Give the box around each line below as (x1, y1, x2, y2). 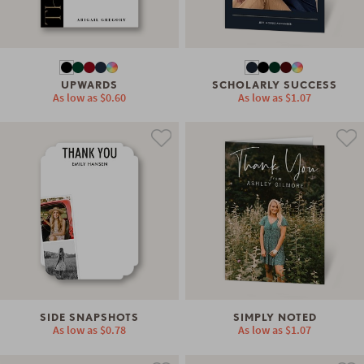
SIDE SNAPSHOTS (39, 311, 139, 324)
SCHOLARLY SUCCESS (212, 78, 338, 91)
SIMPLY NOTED (232, 311, 317, 324)
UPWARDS (60, 78, 118, 91)
